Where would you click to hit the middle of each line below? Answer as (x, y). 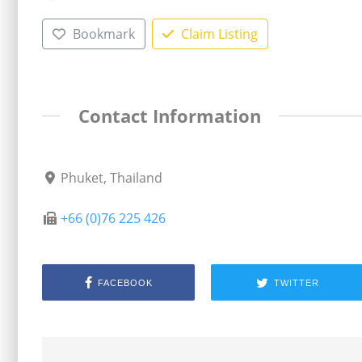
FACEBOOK (125, 282)
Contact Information (169, 116)
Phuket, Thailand (112, 178)
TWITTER (296, 282)
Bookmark (103, 34)
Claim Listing (219, 34)
